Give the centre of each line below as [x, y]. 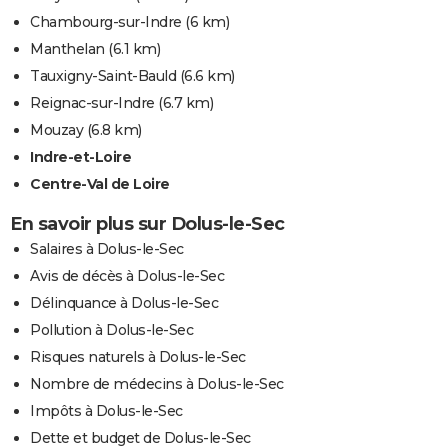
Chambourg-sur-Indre [106, 22]
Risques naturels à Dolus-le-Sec [138, 357]
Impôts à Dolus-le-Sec [106, 411]
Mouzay [56, 130]
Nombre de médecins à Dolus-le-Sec [157, 384]
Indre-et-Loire [80, 157]
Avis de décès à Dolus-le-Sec [127, 276]
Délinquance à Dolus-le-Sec [124, 303]
